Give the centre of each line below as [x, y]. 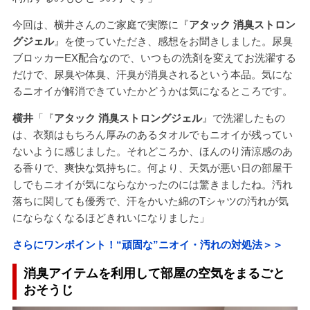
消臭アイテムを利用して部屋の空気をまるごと [154, 273]
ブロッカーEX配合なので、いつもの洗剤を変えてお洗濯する [154, 58]
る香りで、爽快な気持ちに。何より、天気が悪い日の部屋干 [152, 168]
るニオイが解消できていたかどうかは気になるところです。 [152, 91]
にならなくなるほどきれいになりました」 [111, 218]
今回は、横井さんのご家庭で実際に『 [100, 25]
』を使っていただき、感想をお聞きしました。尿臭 [173, 42]
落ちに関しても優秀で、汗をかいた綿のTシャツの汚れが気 [150, 201]
